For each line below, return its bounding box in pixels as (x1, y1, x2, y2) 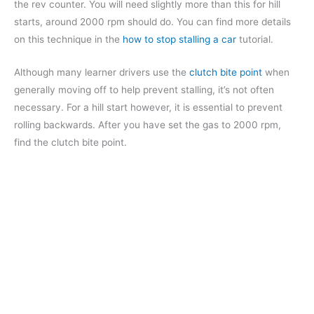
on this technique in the (14, 33, 123, 45)
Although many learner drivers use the (14, 66, 189, 78)
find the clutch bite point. (14, 136, 127, 148)
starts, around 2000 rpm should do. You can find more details (14, 15, 291, 27)
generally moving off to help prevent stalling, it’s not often (14, 83, 274, 95)
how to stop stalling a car (123, 33, 236, 45)
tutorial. (236, 33, 273, 45)
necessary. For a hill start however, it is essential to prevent (14, 101, 282, 113)
